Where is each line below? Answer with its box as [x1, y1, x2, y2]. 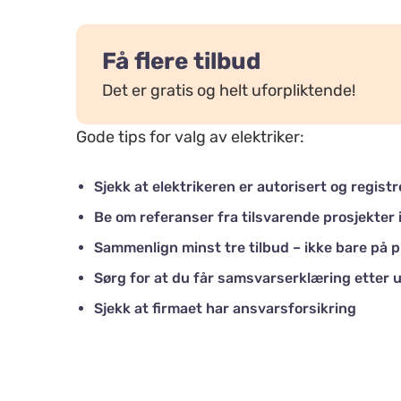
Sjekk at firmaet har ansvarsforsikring [94, 300, 357, 317]
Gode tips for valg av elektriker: [76, 127, 305, 147]
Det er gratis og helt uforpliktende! [102, 81, 356, 100]
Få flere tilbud [102, 47, 261, 75]
